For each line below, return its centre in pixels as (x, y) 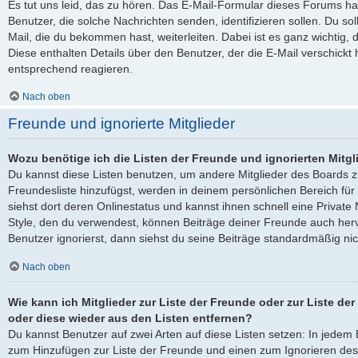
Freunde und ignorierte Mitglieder (121, 124)
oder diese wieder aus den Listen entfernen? (130, 318)
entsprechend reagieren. (70, 68)
